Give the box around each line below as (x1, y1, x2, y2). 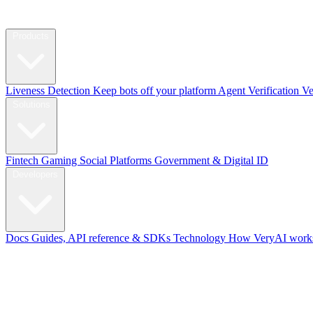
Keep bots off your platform (93, 85, 216, 96)
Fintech (6, 154, 41, 166)
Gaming (41, 154, 80, 166)
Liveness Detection (6, 85, 90, 96)
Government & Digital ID (154, 154, 268, 166)
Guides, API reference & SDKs (31, 232, 170, 244)
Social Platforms (80, 154, 154, 166)
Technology (173, 232, 226, 244)
